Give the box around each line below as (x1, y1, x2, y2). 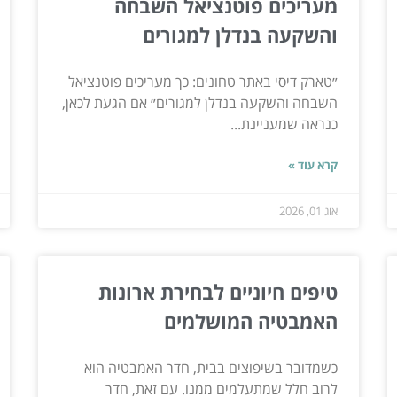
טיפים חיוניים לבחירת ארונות (98, 277, 339, 305)
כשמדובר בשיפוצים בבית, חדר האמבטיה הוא (84, 357, 339, 378)
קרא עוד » (288, 156, 339, 173)
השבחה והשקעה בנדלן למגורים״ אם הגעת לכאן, (62, 92, 339, 113)
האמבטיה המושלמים (164, 307, 339, 334)
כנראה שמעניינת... (230, 113, 339, 134)
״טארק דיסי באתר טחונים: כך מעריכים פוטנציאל (68, 71, 339, 91)
